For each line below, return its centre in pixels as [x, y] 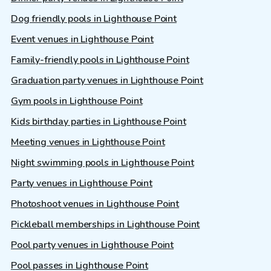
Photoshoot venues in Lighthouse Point [95, 204]
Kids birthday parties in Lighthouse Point [99, 122]
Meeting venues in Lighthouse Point [88, 142]
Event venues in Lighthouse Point [82, 40]
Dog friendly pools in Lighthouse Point [94, 19]
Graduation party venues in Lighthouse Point [107, 81]
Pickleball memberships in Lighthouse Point [106, 225]
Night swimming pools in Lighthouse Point [103, 163]
